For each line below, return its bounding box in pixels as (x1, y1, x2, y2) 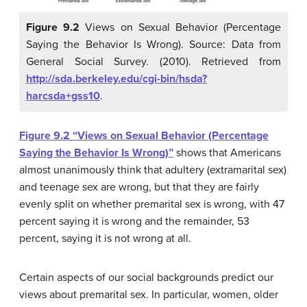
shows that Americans (173, 145, 281, 160)
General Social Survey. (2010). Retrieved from (26, 54, 281, 69)
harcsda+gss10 (26, 88, 100, 103)
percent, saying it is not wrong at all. (19, 231, 191, 245)
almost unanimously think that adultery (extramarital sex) (19, 162, 286, 177)
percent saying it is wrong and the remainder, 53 (19, 214, 249, 228)
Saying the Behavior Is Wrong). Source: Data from (26, 37, 281, 51)
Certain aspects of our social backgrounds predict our (19, 270, 273, 284)
